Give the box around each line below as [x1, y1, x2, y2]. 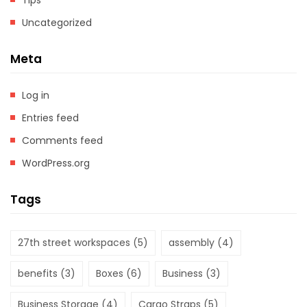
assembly [169, 236, 214, 250]
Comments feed [22, 134, 103, 148]
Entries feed [22, 111, 79, 125]
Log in [22, 88, 49, 103]
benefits [18, 267, 58, 281]
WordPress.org [22, 156, 90, 171]
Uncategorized [22, 16, 92, 30]
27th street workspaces [18, 236, 130, 250]
